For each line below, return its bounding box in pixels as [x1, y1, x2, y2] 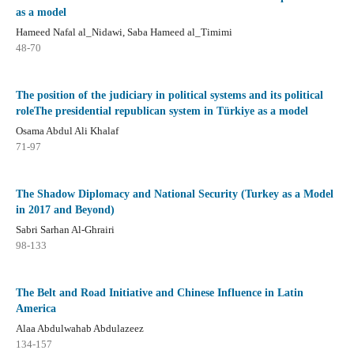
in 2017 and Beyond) [15, 203, 115, 216]
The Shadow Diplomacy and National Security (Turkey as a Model [15, 187, 333, 200]
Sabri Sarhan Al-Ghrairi [15, 223, 115, 235]
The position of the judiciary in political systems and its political [15, 88, 323, 101]
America [15, 302, 56, 314]
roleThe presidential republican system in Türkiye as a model [15, 104, 308, 117]
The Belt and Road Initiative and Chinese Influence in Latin [15, 286, 303, 299]
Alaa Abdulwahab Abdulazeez [15, 322, 144, 334]
